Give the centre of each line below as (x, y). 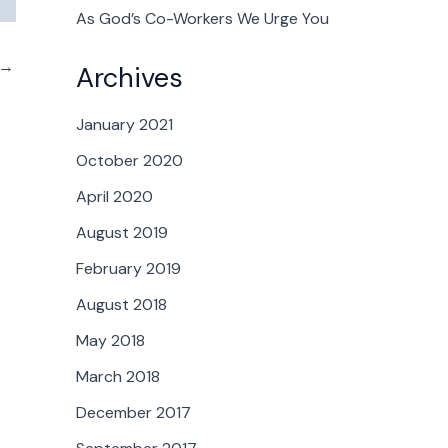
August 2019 (122, 233)
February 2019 (128, 269)
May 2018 (110, 341)
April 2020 (114, 197)
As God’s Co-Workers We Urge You (202, 19)
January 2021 (124, 125)
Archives (129, 78)
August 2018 (121, 305)
